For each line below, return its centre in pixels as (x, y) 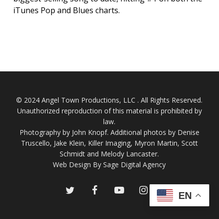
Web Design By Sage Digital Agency (109, 164)
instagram (155, 189)
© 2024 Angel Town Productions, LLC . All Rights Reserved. (109, 100)
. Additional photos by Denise (153, 132)
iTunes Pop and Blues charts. (66, 10)
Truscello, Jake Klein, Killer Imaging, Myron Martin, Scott (109, 143)
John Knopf (89, 132)
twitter (76, 189)
